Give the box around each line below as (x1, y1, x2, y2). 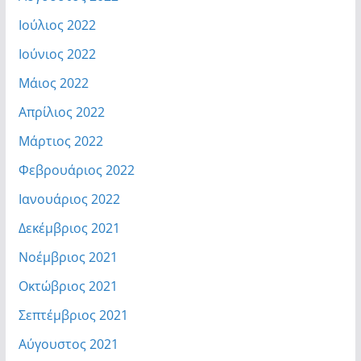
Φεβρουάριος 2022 (18, 160, 135, 179)
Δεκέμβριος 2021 (18, 218, 120, 237)
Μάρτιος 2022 (18, 131, 103, 150)
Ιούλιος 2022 (18, 15, 96, 34)
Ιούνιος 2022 (18, 44, 96, 63)
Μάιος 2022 (18, 73, 89, 92)
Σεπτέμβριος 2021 (18, 305, 128, 324)
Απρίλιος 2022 (18, 102, 105, 121)
